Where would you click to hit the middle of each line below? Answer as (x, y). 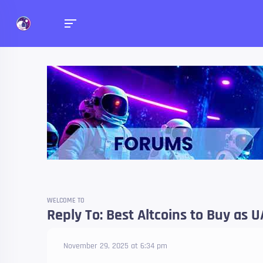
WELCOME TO (66, 200)
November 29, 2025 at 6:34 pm (115, 246)
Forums (197, 107)
